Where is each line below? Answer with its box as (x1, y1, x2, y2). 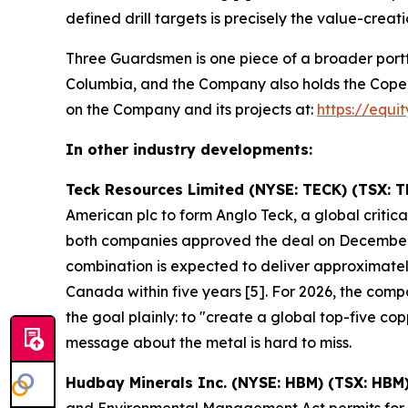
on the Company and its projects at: (66, 100, 317, 118)
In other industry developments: (66, 140, 312, 158)
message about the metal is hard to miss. (66, 333, 352, 352)
